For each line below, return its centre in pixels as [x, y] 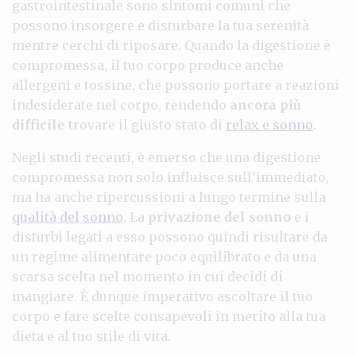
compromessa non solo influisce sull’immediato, [170, 177]
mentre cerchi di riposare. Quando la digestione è [171, 45]
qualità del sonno [68, 217]
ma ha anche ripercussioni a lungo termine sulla [169, 197]
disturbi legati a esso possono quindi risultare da [170, 236]
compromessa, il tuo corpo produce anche [148, 65]
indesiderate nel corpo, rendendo [121, 104]
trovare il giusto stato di [145, 124]
